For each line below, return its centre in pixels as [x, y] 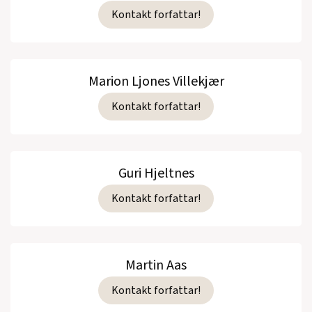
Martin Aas [156, 266]
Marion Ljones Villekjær [156, 82]
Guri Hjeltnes [156, 174]
